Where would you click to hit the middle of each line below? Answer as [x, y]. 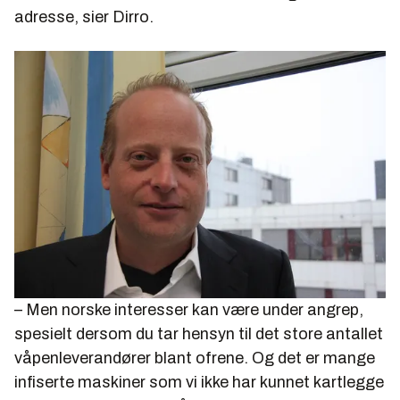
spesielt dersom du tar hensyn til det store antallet [199, 334]
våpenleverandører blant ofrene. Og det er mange [195, 358]
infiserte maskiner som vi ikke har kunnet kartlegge [199, 383]
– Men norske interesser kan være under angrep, [189, 310]
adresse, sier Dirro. [84, 17]
